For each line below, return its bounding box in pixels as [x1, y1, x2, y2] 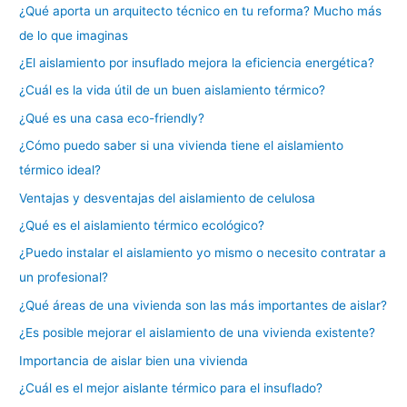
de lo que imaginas [19, 27, 129, 43]
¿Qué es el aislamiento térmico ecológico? [19, 218, 265, 233]
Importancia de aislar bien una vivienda [19, 352, 249, 368]
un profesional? [19, 270, 109, 285]
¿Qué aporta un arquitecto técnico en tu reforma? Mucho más [19, 3, 382, 18]
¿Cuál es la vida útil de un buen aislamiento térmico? [19, 83, 326, 98]
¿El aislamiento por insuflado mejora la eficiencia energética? [19, 55, 375, 70]
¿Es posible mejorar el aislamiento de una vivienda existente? [19, 325, 376, 341]
